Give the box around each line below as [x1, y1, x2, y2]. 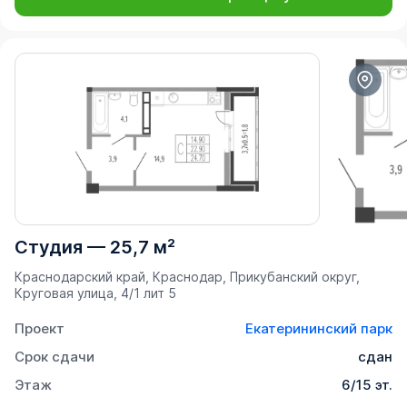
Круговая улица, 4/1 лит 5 [15, 284, 176, 301]
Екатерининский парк [245, 319, 392, 337]
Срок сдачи [15, 347, 94, 365]
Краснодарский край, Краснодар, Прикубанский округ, [15, 268, 360, 284]
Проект [15, 319, 65, 337]
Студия [15, 235, 83, 258]
